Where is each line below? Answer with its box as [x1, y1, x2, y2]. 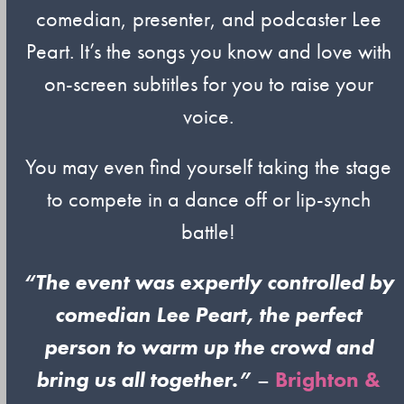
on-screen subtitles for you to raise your [43, 69, 373, 97]
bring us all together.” [36, 365, 252, 393]
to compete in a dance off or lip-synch [46, 185, 371, 213]
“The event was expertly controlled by [23, 268, 394, 296]
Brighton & [275, 365, 381, 393]
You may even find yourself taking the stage [25, 152, 392, 180]
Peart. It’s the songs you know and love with [25, 37, 391, 65]
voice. [183, 102, 234, 130]
